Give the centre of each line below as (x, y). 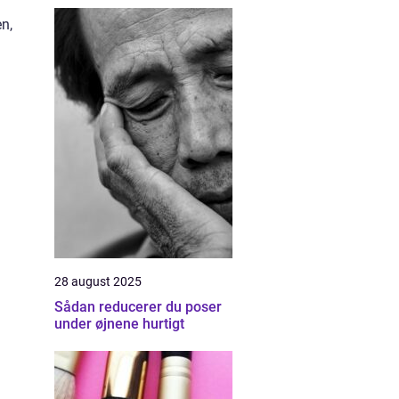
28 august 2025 (98, 281)
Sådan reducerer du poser (138, 307)
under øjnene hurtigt (119, 324)
